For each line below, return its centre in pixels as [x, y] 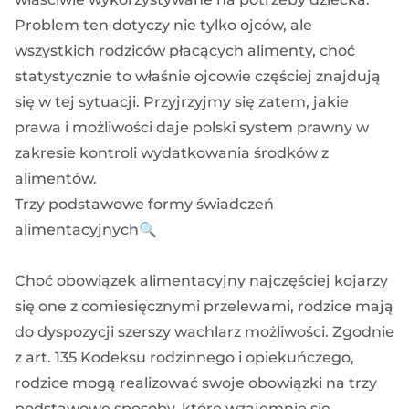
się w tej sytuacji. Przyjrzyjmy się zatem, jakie [182, 101]
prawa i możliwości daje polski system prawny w [192, 127]
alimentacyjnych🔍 [86, 229]
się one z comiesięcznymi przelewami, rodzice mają [204, 306]
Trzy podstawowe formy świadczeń [144, 204]
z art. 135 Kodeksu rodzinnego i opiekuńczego [183, 357]
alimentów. [56, 178]
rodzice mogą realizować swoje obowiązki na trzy [196, 383]
